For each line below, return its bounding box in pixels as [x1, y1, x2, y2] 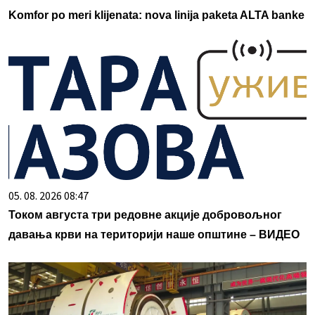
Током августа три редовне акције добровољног [8, 209, 282, 221]
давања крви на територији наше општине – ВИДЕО [8, 229, 300, 241]
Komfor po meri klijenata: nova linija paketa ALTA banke [8, 9, 304, 22]
